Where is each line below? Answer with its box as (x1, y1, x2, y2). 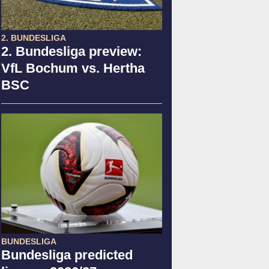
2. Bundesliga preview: (1, 43, 142, 59)
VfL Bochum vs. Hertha (1, 60, 145, 76)
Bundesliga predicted (1, 247, 133, 262)
